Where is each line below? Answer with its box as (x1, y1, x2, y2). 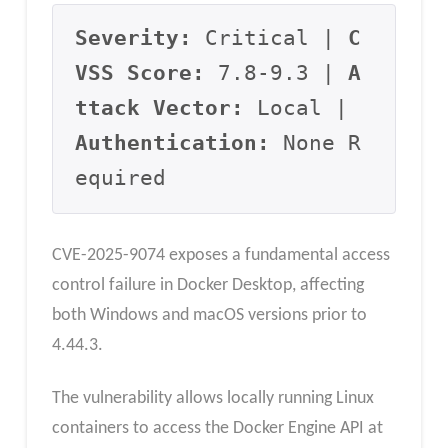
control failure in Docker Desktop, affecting (51, 275, 364, 295)
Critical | (192, 26, 349, 51)
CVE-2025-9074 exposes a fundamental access (51, 245, 390, 265)
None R (270, 131, 362, 156)
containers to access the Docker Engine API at (51, 419, 383, 439)
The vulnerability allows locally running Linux (51, 389, 374, 409)
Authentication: (75, 131, 271, 156)
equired (75, 166, 167, 191)
